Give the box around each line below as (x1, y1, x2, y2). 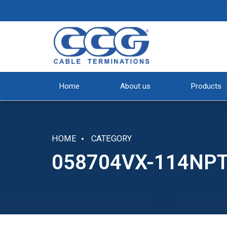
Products (191, 82, 221, 91)
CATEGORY (91, 134, 132, 143)
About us (120, 82, 150, 91)
